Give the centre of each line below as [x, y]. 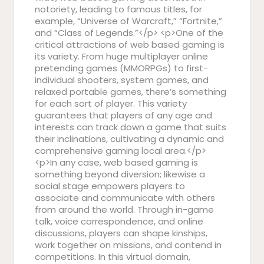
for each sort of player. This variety [111, 103]
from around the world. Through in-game [124, 209]
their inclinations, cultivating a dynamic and [129, 139]
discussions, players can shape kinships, [121, 233]
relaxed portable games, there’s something [131, 92]
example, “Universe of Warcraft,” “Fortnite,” [128, 21]
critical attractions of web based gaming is [130, 44]
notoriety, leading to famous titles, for [118, 9]
